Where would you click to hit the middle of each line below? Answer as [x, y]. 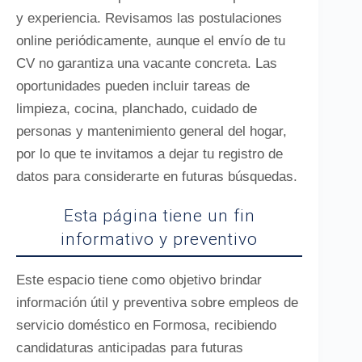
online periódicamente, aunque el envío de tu [151, 41]
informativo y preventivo [159, 239]
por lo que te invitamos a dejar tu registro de [149, 154]
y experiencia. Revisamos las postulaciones [149, 18]
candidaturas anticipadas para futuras [130, 348]
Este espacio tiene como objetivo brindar [139, 280]
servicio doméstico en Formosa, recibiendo [146, 325]
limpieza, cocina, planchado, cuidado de [137, 109]
